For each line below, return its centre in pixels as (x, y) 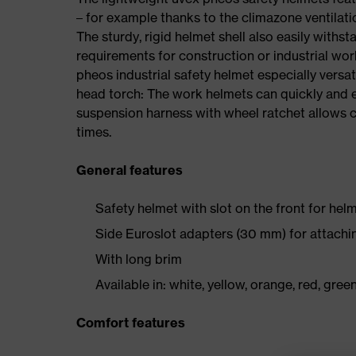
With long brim (139, 259)
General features (130, 170)
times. (94, 132)
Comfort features (131, 323)
